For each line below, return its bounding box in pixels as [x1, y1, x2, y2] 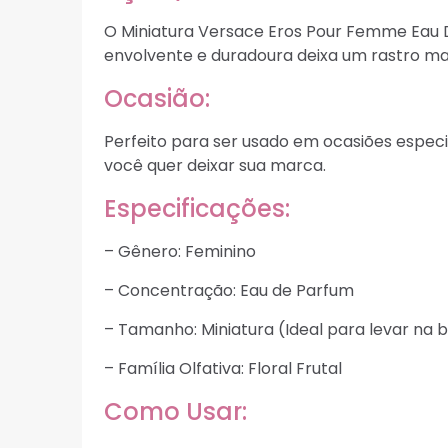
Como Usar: [104, 394, 247, 428]
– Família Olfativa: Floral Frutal [104, 356, 342, 380]
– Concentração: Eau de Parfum [104, 278, 354, 302]
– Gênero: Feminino [104, 239, 256, 263]
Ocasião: [104, 81, 210, 115]
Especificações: [104, 191, 290, 225]
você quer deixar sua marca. [104, 153, 326, 177]
